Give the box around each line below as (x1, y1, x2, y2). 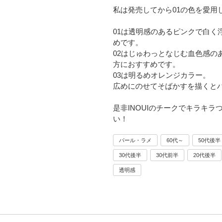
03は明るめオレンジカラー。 (113, 71, 210, 79)
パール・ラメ (119, 137, 152, 143)
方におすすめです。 (113, 60, 180, 68)
